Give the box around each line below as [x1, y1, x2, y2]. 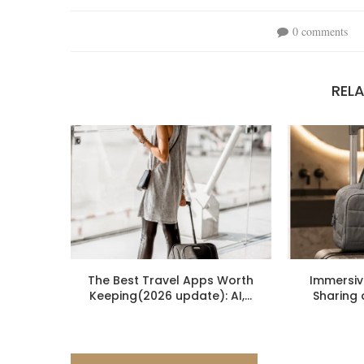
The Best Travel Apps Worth [88, 271, 254, 288]
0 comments [292, 24, 348, 40]
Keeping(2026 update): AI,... [89, 287, 253, 304]
